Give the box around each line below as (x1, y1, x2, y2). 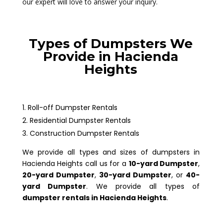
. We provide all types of (86, 181, 200, 191)
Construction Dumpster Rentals (29, 128, 139, 138)
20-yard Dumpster (22, 169, 95, 180)
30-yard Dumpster (99, 169, 172, 180)
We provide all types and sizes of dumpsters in (22, 147, 200, 157)
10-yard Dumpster (128, 158, 199, 168)
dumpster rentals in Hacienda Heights (22, 192, 166, 203)
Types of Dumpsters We (29, 35, 193, 52)
